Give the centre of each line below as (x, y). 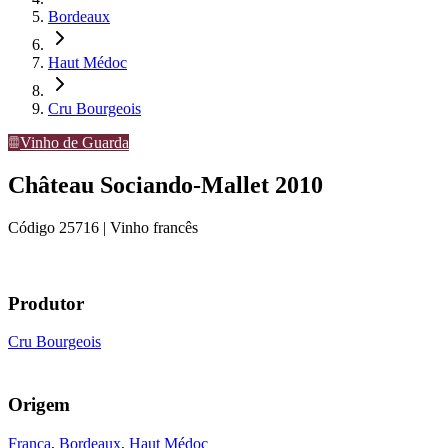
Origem (39, 404)
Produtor (46, 303)
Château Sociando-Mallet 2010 (165, 184)
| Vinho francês (148, 227)
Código (33, 227)
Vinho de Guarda (74, 142)
